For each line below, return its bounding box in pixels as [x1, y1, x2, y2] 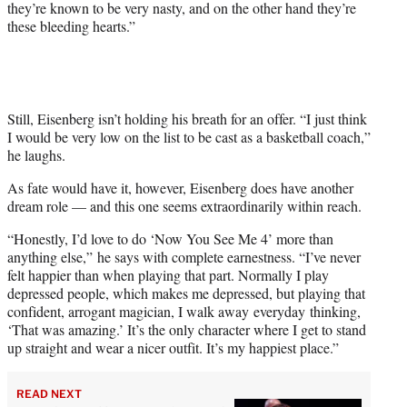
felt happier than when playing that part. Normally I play [7, 264, 329, 284]
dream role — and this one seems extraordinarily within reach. [7, 195, 362, 215]
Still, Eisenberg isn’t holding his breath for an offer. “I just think [7, 108, 367, 128]
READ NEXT [16, 386, 82, 401]
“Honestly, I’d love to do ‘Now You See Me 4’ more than [7, 228, 333, 248]
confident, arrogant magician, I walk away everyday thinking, [7, 301, 361, 321]
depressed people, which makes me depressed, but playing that [7, 283, 365, 303]
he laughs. [7, 144, 70, 164]
